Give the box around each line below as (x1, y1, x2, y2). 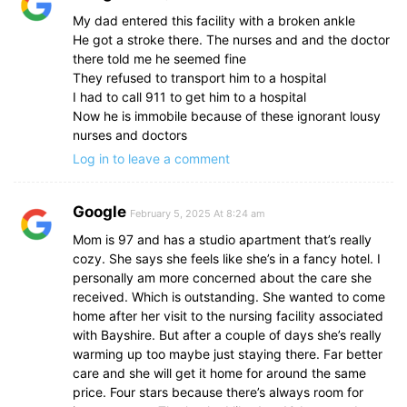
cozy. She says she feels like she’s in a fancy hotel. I (73, 250, 381, 266)
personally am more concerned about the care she (73, 269, 372, 285)
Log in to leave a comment (73, 150, 230, 166)
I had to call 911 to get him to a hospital (73, 88, 306, 104)
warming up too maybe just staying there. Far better (73, 345, 382, 362)
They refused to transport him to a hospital (73, 69, 326, 85)
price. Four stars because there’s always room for (73, 383, 363, 400)
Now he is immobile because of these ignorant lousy (73, 107, 381, 124)
